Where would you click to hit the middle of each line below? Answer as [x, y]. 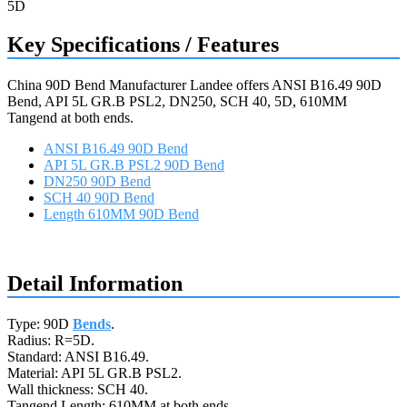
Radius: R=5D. [51, 340]
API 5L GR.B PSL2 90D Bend [134, 164]
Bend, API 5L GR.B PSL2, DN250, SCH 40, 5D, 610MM [177, 101]
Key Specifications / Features [143, 44]
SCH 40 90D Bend [99, 197]
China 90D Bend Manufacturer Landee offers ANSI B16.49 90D [194, 84]
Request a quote [53, 244]
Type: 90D [40, 323]
